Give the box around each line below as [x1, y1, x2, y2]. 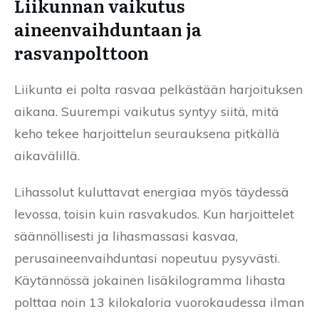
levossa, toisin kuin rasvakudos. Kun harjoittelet [14, 205, 294, 222]
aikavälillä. [14, 147, 80, 164]
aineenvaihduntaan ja [14, 16, 202, 41]
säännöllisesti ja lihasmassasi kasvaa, [14, 227, 238, 244]
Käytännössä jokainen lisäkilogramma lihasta [14, 271, 286, 288]
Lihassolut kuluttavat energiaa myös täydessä [14, 183, 289, 200]
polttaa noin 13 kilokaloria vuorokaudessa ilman [14, 293, 304, 310]
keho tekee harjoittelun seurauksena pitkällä [14, 125, 280, 142]
